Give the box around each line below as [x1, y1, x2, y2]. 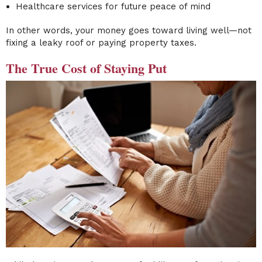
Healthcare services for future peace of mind [15, 1, 211, 12]
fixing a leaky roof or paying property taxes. [6, 37, 196, 49]
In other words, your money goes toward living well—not [6, 25, 251, 36]
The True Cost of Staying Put [6, 58, 167, 78]
